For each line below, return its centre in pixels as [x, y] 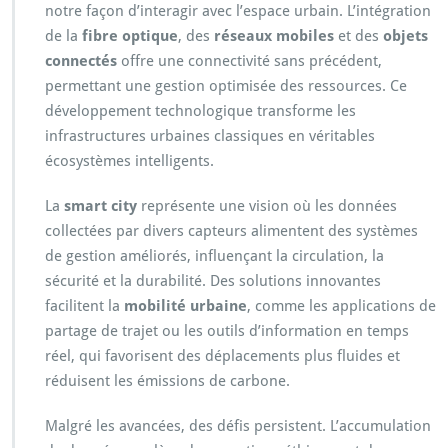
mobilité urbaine [185, 306]
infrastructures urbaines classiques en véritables [210, 136]
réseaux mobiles [274, 36]
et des [358, 36]
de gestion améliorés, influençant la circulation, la [214, 256]
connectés [81, 61]
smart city [100, 206]
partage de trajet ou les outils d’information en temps [227, 331]
